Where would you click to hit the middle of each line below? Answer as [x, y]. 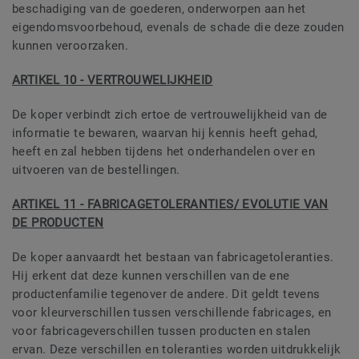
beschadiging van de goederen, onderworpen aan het [159, 9]
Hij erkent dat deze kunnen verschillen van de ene [151, 276]
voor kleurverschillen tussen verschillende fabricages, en [172, 313]
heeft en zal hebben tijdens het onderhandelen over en [164, 152]
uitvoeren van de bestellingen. [96, 170]
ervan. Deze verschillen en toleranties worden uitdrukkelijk [177, 350]
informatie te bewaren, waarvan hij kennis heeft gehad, [165, 133]
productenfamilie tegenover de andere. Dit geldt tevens [166, 294]
